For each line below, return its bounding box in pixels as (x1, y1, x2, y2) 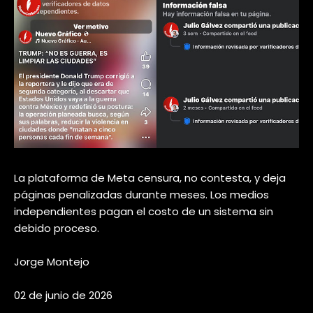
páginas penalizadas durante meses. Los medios (14, 187, 269, 202)
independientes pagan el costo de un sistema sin (14, 203, 273, 219)
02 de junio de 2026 (14, 287, 112, 303)
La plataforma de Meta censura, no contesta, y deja (14, 170, 286, 185)
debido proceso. (14, 220, 99, 235)
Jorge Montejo (14, 254, 89, 269)
